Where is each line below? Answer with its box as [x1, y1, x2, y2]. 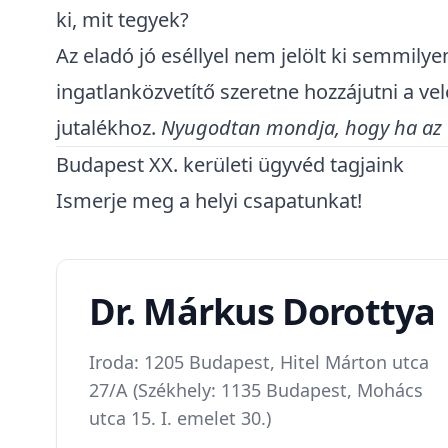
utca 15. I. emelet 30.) [89, 406, 271, 430]
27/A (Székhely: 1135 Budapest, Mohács [89, 378, 423, 402]
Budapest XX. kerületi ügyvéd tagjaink [56, 151, 404, 178]
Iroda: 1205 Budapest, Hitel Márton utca [89, 350, 429, 374]
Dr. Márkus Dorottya [89, 287, 435, 336]
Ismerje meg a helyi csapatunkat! [56, 187, 362, 214]
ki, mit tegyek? [56, 6, 189, 33]
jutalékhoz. [56, 114, 161, 141]
